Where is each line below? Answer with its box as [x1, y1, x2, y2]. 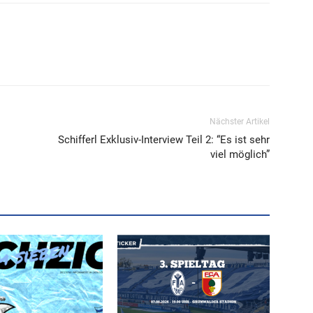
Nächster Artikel [210, 117, 270, 127]
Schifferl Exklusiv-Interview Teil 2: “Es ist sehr [58, 133, 270, 147]
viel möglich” [210, 148, 270, 161]
